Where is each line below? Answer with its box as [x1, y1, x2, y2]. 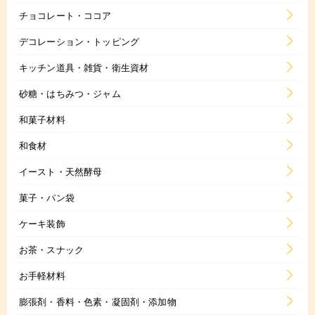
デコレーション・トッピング [19, 34, 140, 49]
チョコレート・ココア [19, 8, 112, 22]
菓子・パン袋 [19, 191, 75, 205]
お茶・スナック [19, 243, 84, 257]
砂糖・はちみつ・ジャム [19, 86, 121, 101]
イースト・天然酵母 [19, 165, 103, 179]
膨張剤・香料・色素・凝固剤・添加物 [19, 295, 176, 309]
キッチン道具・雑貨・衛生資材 [19, 60, 149, 75]
